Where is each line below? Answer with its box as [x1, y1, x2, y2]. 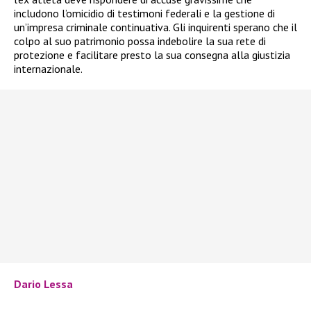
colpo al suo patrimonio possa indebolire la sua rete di [14, 34, 266, 49]
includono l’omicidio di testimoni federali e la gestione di [14, 6, 275, 21]
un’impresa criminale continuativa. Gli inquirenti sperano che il [14, 20, 297, 35]
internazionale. [14, 62, 83, 76]
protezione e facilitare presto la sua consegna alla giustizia [14, 48, 290, 62]
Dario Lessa [14, 277, 73, 292]
